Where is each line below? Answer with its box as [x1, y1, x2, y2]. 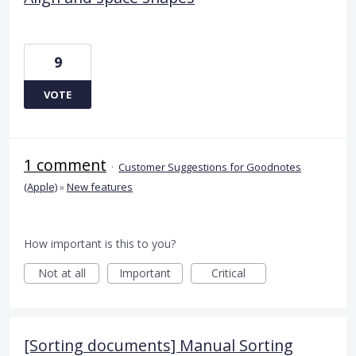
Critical [211, 265, 246, 281]
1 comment [24, 153, 106, 176]
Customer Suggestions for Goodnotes [118, 159, 301, 174]
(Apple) [24, 179, 57, 194]
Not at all [37, 265, 86, 281]
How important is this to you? [24, 235, 176, 251]
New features [67, 179, 133, 194]
